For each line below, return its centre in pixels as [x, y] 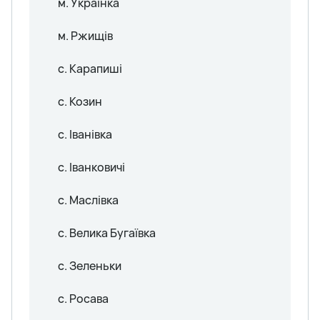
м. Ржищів [85, 35]
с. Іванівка [85, 134]
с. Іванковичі [91, 167]
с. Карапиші [90, 68]
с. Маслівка [88, 200]
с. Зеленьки [90, 265]
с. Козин [80, 101]
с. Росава [83, 298]
